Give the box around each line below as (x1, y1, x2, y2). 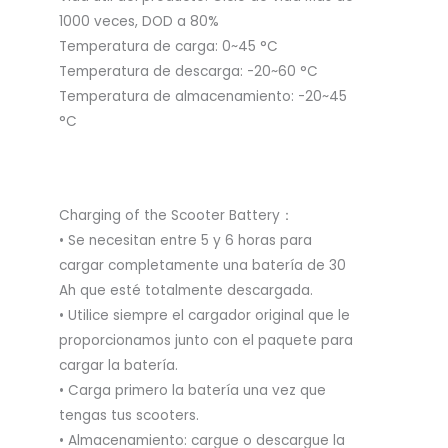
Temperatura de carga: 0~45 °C (59, 36, 278, 56)
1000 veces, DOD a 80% (59, 11, 219, 31)
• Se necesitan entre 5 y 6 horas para (59, 230, 312, 250)
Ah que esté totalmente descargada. (59, 280, 313, 300)
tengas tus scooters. (59, 405, 199, 425)
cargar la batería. (59, 355, 178, 375)
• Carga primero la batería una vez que (59, 380, 326, 400)
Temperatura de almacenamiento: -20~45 (59, 86, 347, 106)
